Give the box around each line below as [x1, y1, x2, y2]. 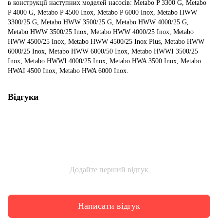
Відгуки [8, 91, 38, 102]
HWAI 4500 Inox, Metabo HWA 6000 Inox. [8, 67, 128, 74]
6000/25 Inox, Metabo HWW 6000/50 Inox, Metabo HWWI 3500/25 [8, 47, 198, 55]
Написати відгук [78, 201, 140, 211]
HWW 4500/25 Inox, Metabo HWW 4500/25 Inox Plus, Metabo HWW [8, 37, 204, 45]
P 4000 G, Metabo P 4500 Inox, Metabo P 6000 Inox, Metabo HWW [8, 8, 197, 16]
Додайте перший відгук [70, 165, 148, 174]
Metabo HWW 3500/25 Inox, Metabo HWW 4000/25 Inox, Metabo [8, 28, 194, 36]
